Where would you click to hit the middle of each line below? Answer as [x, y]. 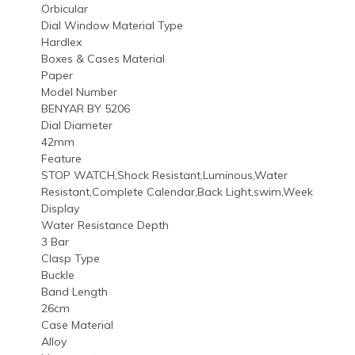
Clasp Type [71, 258]
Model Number [79, 92]
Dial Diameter [77, 125]
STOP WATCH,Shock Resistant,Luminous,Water [164, 175]
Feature [61, 158]
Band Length [74, 291]
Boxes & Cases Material [103, 58]
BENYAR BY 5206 [86, 108]
